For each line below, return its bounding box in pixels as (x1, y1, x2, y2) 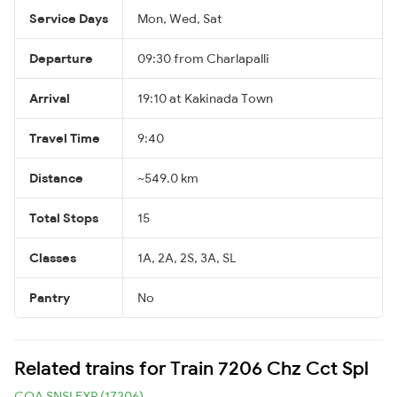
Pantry (29, 289, 70, 306)
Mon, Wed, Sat (137, 10, 222, 27)
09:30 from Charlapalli (137, 50, 269, 66)
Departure (29, 50, 93, 66)
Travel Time (29, 129, 100, 146)
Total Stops (29, 209, 98, 226)
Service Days (29, 10, 108, 27)
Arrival (29, 90, 70, 106)
